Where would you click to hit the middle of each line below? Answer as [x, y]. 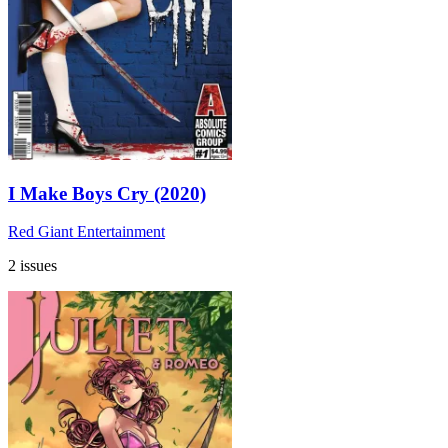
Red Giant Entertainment [86, 232]
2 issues [32, 266]
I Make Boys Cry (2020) [107, 193]
